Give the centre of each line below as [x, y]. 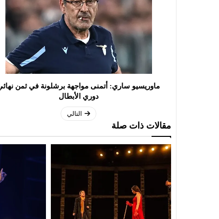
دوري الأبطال [78, 97]
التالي [75, 114]
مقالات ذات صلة [141, 126]
